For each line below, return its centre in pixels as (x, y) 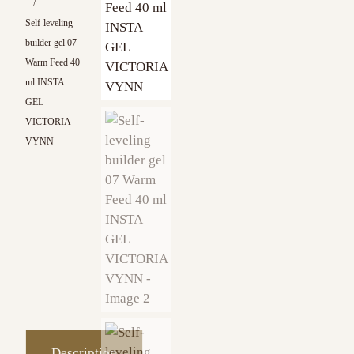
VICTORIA (48, 121)
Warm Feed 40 (53, 62)
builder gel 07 (51, 42)
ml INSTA (45, 82)
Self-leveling (49, 23)
